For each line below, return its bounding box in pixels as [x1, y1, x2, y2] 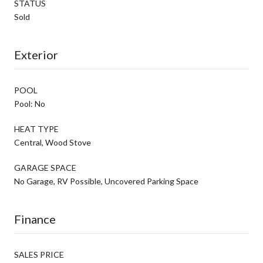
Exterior [14, 47, 58, 62]
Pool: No [14, 98, 45, 109]
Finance [14, 211, 56, 226]
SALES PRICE [14, 249, 64, 259]
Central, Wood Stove [14, 137, 91, 147]
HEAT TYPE [14, 123, 59, 134]
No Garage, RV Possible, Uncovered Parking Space [14, 176, 198, 186]
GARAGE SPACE [14, 162, 76, 173]
